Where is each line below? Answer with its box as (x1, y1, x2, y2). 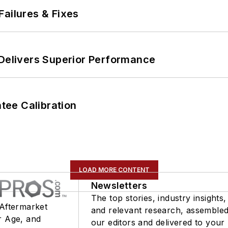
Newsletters (91, 180, 148, 191)
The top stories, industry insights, (91, 192, 226, 203)
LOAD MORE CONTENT (78, 165, 150, 174)
